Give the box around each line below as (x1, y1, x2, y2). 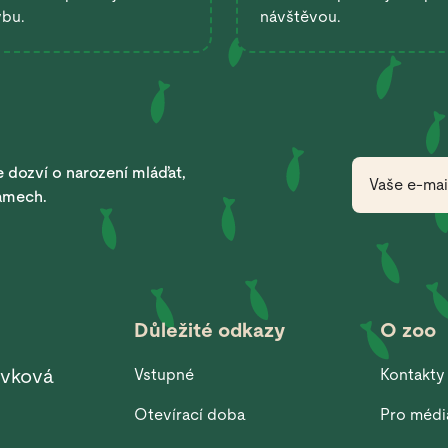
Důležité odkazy (134, 319, 286, 342)
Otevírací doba (134, 405, 247, 425)
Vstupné (134, 365, 195, 385)
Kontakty (380, 365, 446, 385)
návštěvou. (260, 7, 341, 27)
